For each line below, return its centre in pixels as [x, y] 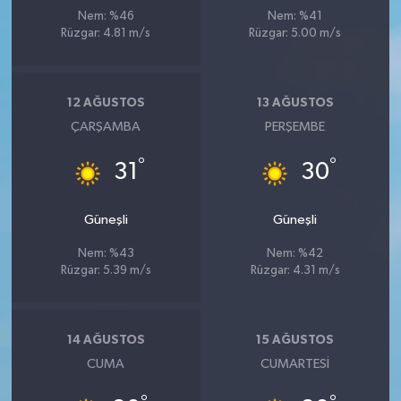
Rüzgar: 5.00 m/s [295, 34]
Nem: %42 [295, 254]
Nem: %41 [295, 17]
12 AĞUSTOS [106, 102]
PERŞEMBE [295, 127]
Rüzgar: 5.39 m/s [106, 271]
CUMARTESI [295, 364]
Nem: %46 [106, 17]
